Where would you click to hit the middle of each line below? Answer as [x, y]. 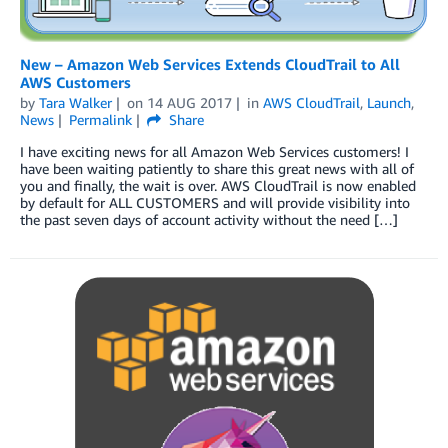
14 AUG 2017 [189, 102]
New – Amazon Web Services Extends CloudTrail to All [210, 63]
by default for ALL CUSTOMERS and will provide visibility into [215, 202]
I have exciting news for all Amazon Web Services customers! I [214, 151]
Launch [388, 102]
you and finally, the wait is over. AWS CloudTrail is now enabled [218, 185]
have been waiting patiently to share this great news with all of [217, 168]
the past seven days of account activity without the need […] [209, 219]
